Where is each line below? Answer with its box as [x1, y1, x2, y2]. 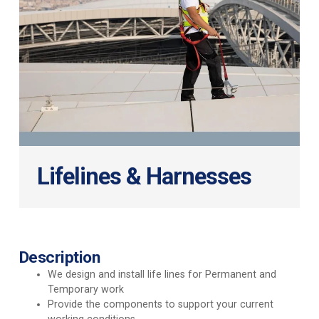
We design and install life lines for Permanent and [47, 268, 276, 281]
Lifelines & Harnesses [36, 163, 251, 191]
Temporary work [47, 283, 124, 296]
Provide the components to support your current [47, 298, 273, 310]
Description [19, 248, 100, 268]
